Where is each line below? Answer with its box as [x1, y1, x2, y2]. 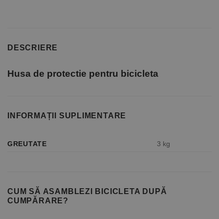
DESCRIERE [7, 44, 58, 52]
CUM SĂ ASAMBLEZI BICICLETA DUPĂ [7, 187, 167, 196]
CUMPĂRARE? [7, 196, 68, 205]
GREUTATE [7, 139, 47, 148]
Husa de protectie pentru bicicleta [7, 68, 158, 79]
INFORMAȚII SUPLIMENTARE [7, 111, 127, 120]
